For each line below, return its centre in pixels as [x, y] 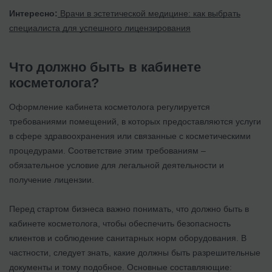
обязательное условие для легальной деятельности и [117, 165]
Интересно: [33, 13]
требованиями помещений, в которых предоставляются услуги [135, 121]
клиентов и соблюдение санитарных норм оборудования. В [128, 238]
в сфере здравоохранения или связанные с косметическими [130, 136]
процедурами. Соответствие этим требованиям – [107, 150]
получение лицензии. [52, 179]
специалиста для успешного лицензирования [100, 28]
